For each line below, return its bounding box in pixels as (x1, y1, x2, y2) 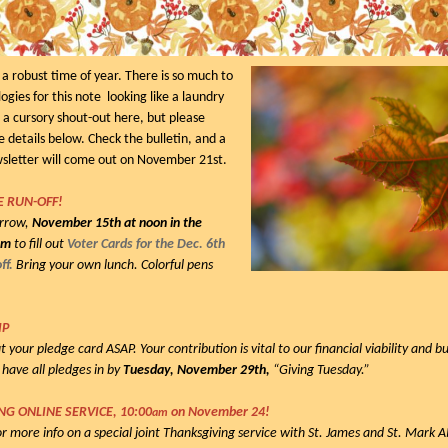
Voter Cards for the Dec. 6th (67, 237, 225, 252)
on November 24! (168, 405, 270, 420)
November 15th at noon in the (32, 216, 202, 231)
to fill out (11, 237, 67, 252)
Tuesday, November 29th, (123, 363, 273, 378)
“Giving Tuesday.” (273, 363, 370, 378)
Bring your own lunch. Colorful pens (13, 258, 213, 273)
